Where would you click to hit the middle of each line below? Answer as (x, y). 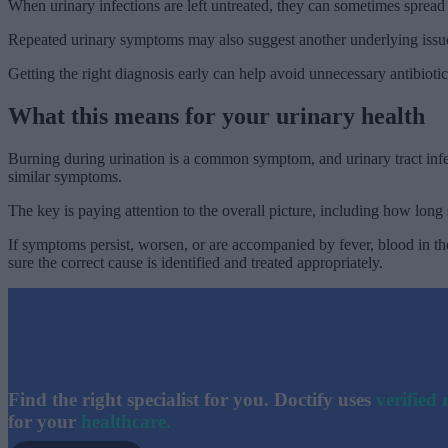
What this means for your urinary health (216, 116)
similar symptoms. (65, 177)
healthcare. (126, 422)
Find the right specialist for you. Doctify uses (192, 400)
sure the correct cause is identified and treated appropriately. (195, 263)
